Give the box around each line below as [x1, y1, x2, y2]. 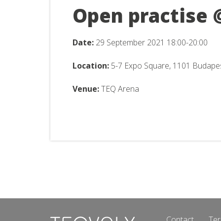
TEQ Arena [101, 83, 139, 94]
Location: [73, 60, 109, 71]
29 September [94, 37, 145, 48]
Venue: [73, 83, 99, 94]
